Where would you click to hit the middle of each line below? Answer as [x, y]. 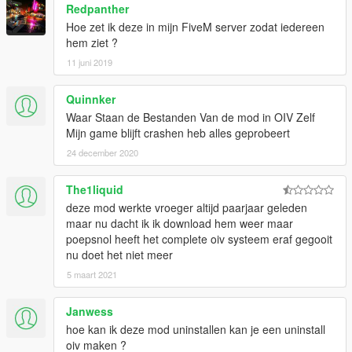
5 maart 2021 [92, 274]
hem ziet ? [92, 42]
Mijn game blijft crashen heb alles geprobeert [178, 132]
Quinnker [91, 99]
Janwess [90, 311]
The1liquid [95, 189]
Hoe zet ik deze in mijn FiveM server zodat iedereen [195, 26]
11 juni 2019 [90, 62]
